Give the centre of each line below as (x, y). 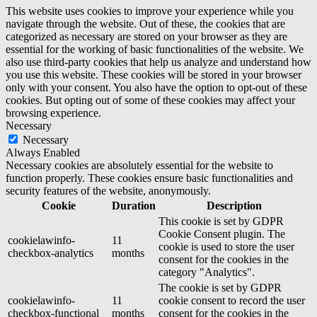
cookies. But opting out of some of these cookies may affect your (150, 100)
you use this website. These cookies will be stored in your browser (154, 74)
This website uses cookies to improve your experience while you (150, 11)
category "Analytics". (207, 272)
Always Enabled (43, 152)
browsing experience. (53, 113)
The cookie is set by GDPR (220, 287)
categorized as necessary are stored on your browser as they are (146, 36)
